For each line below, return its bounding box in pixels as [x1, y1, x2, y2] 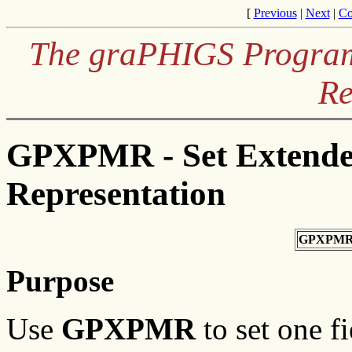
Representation [6, 174, 225, 212]
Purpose [6, 263, 114, 298]
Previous [253, 6, 297, 20]
